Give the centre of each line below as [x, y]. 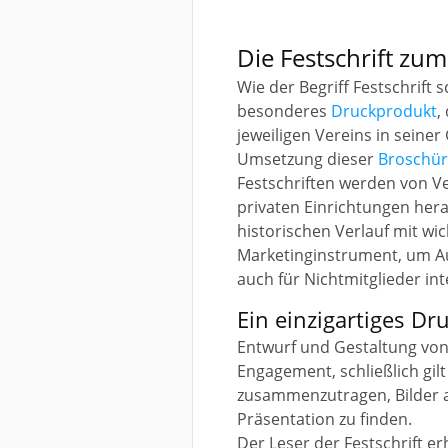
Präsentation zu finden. [324, 419]
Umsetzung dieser [307, 159]
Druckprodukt [384, 111]
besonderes [284, 111]
